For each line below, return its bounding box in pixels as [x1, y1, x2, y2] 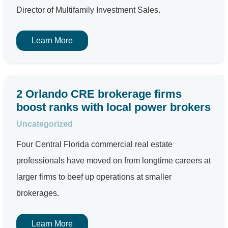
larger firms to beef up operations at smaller [16, 173, 172, 181]
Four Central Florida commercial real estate [16, 140, 173, 149]
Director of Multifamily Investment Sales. [16, 6, 160, 14]
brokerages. [16, 189, 59, 197]
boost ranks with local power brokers [16, 101, 211, 113]
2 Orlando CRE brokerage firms [16, 88, 182, 100]
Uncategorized [16, 120, 73, 128]
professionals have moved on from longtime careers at [16, 156, 211, 165]
